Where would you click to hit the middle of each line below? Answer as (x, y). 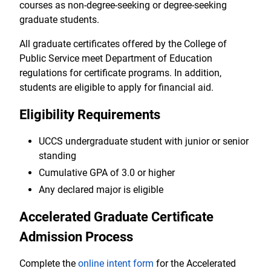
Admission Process (76, 237)
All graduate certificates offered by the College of (123, 44)
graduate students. (60, 19)
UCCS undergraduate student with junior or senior (144, 141)
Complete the (49, 263)
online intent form (116, 263)
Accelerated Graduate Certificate (116, 217)
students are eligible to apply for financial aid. (116, 87)
